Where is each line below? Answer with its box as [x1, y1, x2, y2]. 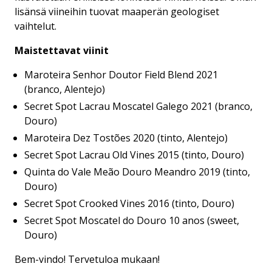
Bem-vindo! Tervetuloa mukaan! [15, 253, 160, 267]
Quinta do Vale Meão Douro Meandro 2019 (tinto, [24, 165, 250, 179]
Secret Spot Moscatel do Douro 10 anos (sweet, [24, 214, 239, 228]
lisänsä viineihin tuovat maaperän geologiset [15, 5, 219, 19]
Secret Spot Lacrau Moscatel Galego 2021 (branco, [24, 100, 253, 114]
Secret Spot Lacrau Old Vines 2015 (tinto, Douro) [24, 148, 244, 162]
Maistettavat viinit [15, 44, 109, 58]
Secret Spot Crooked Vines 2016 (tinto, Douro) [24, 197, 234, 211]
